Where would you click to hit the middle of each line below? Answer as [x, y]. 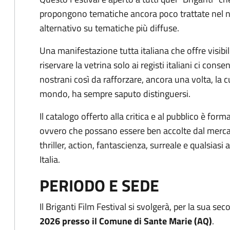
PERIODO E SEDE [99, 186]
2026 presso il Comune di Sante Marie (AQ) [126, 221]
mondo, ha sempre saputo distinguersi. [115, 94]
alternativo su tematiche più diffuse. [109, 28]
